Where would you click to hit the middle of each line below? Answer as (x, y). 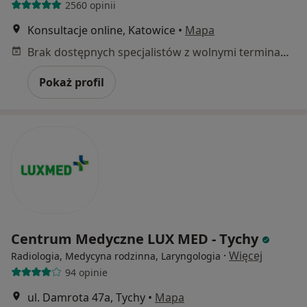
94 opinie (86, 272)
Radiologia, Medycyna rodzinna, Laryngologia (116, 256)
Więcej (246, 256)
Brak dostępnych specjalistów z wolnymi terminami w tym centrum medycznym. (285, 52)
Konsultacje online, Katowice (101, 30)
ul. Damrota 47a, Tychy (86, 298)
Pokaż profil (72, 83)
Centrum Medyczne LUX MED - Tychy (136, 239)
